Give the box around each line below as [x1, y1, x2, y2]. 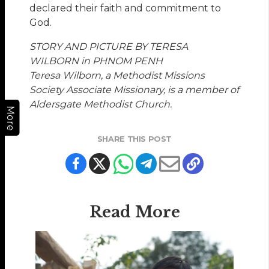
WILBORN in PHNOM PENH [29, 55, 163, 67]
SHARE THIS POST [97, 134, 172, 144]
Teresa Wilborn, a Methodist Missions [29, 70, 205, 82]
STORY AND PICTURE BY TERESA [29, 41, 189, 53]
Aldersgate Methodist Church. [29, 98, 172, 110]
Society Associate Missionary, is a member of [29, 84, 240, 96]
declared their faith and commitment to [29, 2, 222, 14]
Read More [89, 202, 180, 222]
